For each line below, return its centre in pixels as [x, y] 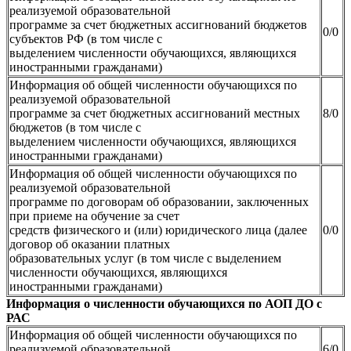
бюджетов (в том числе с [75, 127]
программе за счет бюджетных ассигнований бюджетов [158, 24]
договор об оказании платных [90, 244]
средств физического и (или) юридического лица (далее [158, 230]
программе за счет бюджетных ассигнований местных [155, 113]
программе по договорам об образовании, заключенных [159, 201]
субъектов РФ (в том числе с [86, 38]
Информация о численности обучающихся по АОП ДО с [164, 303]
